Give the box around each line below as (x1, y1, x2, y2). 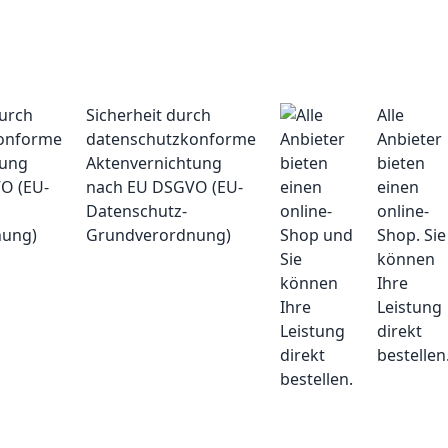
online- (377, 200, 429, 223)
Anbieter (377, 128, 442, 151)
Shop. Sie (377, 224, 446, 247)
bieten (377, 152, 425, 175)
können (377, 248, 435, 271)
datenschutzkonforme (86, 128, 256, 151)
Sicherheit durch (86, 104, 211, 127)
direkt (377, 320, 422, 343)
